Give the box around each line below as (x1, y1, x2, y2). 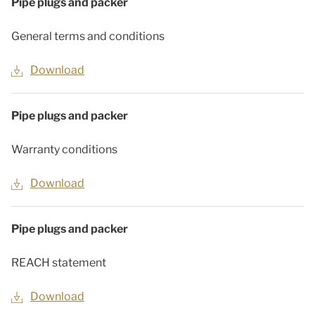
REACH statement (11, 256, 106, 269)
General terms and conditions (11, 30, 165, 43)
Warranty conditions (11, 143, 117, 156)
